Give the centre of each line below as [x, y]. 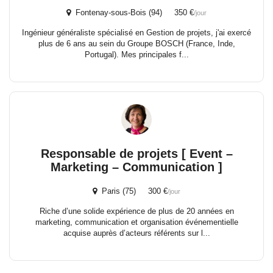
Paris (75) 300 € [132, 191]
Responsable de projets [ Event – [136, 154]
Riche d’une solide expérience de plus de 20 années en [136, 211]
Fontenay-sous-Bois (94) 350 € [132, 12]
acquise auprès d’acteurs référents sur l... [136, 233]
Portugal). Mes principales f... [136, 55]
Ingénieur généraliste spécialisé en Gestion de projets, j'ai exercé [136, 33]
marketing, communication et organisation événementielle [136, 222]
